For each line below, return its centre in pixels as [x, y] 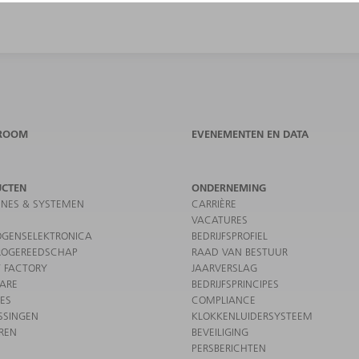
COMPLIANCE [224, 299]
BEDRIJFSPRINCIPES [235, 283]
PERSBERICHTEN [229, 347]
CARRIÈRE [214, 203]
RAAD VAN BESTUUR [240, 251]
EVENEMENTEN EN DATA [250, 133]
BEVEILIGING [220, 331]
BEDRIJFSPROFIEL [230, 235]
